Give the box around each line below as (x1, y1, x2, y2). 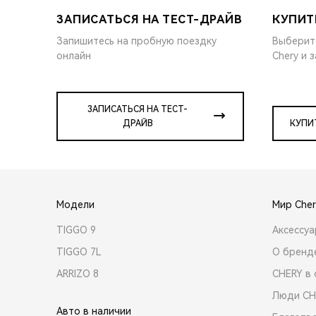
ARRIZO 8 (56, 267, 99, 279)
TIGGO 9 (56, 224, 96, 236)
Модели (56, 198, 95, 210)
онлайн (56, 49, 91, 61)
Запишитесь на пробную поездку (56, 35, 217, 47)
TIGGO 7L (56, 245, 102, 257)
